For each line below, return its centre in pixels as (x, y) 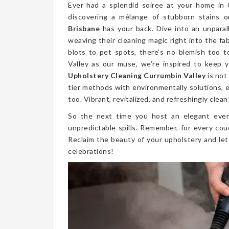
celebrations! (91, 151)
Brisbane (84, 28)
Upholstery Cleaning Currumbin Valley (137, 75)
